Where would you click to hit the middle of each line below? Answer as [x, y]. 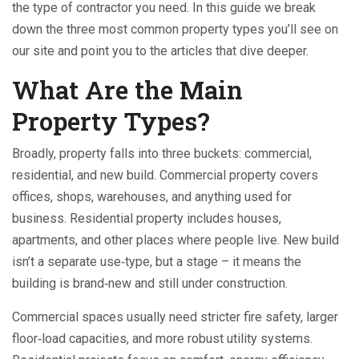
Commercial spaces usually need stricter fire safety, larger [175, 317]
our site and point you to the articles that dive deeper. [160, 51]
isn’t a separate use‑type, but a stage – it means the [157, 262]
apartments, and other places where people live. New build [175, 240]
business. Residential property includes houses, [147, 218]
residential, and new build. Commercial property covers [165, 175]
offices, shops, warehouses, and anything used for [152, 197]
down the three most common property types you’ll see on [175, 29]
